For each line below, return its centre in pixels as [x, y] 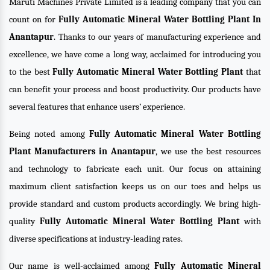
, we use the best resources [208, 151]
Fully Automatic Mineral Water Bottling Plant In [160, 19]
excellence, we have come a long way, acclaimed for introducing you [135, 54]
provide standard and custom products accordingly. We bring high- [135, 204]
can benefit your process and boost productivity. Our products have [135, 89]
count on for [34, 19]
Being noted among [49, 134]
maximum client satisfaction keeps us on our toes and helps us [135, 186]
